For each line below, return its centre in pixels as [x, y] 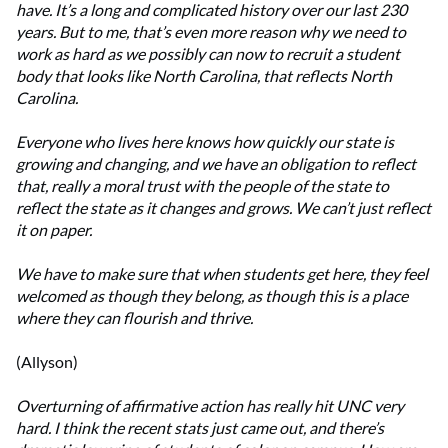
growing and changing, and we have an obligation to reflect [216, 164]
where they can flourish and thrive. [134, 318]
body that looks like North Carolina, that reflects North [204, 76]
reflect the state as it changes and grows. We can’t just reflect [223, 208]
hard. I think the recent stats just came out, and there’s [200, 428]
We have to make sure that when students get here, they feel [222, 274]
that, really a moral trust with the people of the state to [202, 186]
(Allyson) [47, 362]
